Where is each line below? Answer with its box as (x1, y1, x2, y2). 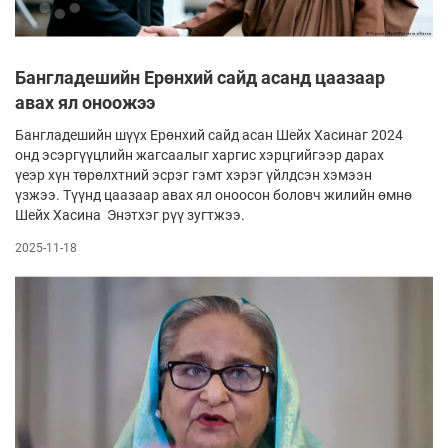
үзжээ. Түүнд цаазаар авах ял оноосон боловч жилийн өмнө (15, 186, 412, 203)
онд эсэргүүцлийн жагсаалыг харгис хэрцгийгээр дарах (15, 146, 384, 163)
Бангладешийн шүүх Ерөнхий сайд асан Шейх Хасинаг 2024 (15, 126, 403, 143)
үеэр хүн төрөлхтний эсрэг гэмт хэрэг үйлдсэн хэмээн (15, 166, 372, 183)
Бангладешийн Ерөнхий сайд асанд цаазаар (15, 66, 385, 88)
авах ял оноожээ (15, 91, 155, 113)
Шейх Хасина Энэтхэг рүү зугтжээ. (15, 206, 245, 223)
